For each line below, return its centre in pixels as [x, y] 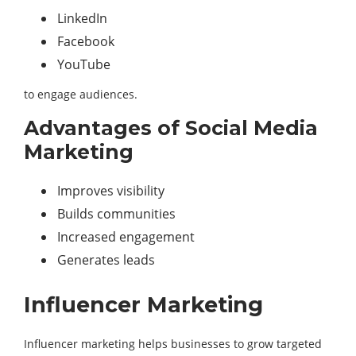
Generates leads [106, 260]
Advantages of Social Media [171, 128]
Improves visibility [111, 191]
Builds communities [116, 214]
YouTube [84, 65]
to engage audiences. [81, 95]
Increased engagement [126, 237]
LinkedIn [82, 19]
